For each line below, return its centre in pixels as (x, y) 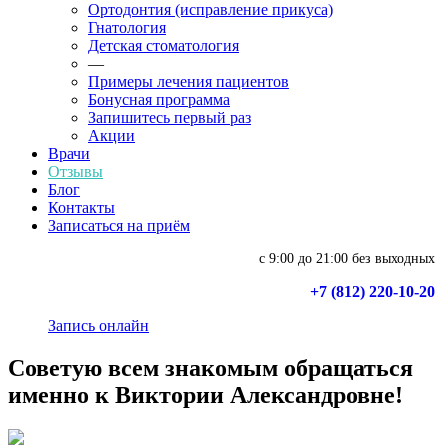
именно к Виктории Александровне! (205, 394)
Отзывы (75, 171)
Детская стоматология (163, 45)
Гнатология (127, 27)
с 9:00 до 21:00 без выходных (347, 258)
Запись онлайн (98, 325)
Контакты (81, 207)
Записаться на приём (119, 225)
